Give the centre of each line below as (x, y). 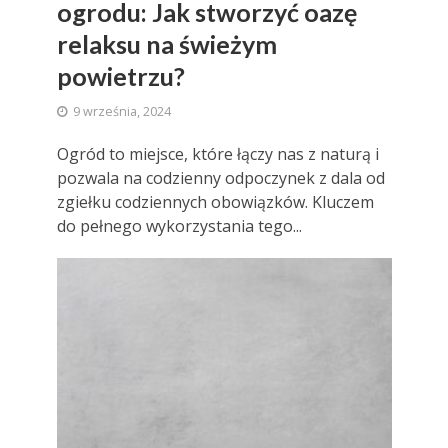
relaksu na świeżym (166, 43)
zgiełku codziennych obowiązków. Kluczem (215, 201)
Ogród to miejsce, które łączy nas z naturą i (217, 153)
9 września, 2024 (121, 111)
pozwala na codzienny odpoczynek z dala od (220, 177)
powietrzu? (120, 75)
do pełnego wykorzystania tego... (179, 225)
